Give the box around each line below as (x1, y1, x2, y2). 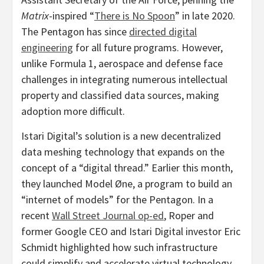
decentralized (161, 129, 221, 143)
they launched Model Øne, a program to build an (21, 177, 232, 190)
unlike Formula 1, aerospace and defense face (21, 57, 223, 70)
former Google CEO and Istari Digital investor (21, 225, 224, 238)
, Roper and (164, 209, 214, 222)
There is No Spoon (94, 9, 175, 22)
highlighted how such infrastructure (58, 240, 217, 254)
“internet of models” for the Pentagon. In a (21, 193, 213, 206)
